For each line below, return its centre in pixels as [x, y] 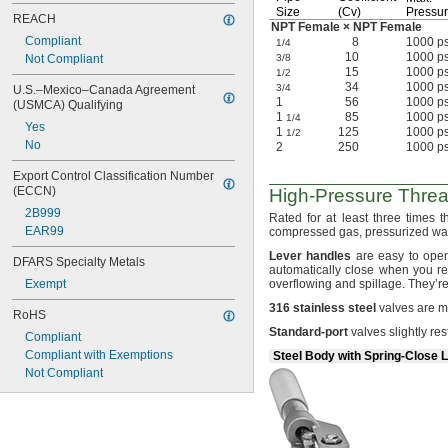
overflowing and [314, 284]
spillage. [382, 284]
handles [329, 256]
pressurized [397, 232]
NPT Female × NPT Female [346, 27]
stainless [319, 308]
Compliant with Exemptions [99, 355]
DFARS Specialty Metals [79, 262]
